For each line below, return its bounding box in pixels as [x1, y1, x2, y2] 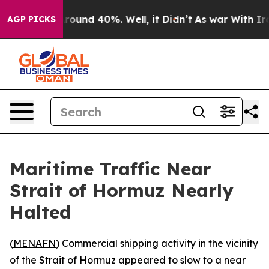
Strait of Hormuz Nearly [10, 179, 234, 202]
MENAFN [13, 237, 56, 249]
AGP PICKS [7, 14, 56, 25]
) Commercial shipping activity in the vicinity [56, 237, 258, 249]
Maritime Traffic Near [10, 157, 211, 180]
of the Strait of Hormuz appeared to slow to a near [10, 254, 246, 266]
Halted [10, 201, 71, 223]
